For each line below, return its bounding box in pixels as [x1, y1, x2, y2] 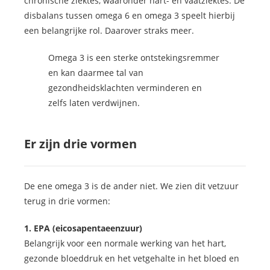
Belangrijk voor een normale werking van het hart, [24, 237, 226, 250]
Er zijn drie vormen [24, 136, 137, 152]
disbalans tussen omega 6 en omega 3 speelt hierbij [24, 10, 235, 22]
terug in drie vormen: [24, 195, 110, 207]
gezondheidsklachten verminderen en [48, 82, 202, 94]
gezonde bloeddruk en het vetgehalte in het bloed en [24, 253, 239, 265]
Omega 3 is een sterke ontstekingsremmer [48, 52, 219, 64]
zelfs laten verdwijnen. [48, 97, 140, 109]
